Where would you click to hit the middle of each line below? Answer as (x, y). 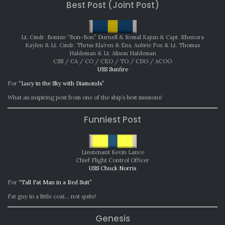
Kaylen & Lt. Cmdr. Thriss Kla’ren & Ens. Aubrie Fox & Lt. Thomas (113, 45)
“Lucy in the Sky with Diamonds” (62, 84)
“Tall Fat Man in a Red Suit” (55, 183)
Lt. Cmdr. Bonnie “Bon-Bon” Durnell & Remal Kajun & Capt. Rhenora (113, 37)
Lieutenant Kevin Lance (113, 152)
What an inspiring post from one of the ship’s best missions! (85, 98)
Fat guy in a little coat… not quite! (52, 197)
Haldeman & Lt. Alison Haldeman (113, 53)
